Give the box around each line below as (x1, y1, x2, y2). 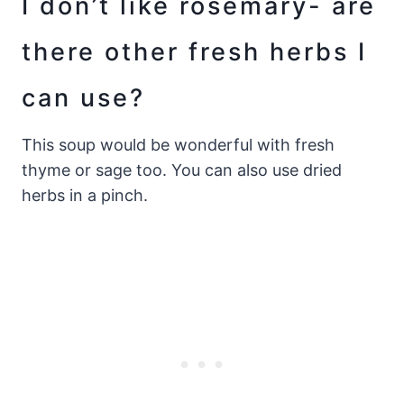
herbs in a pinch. (22, 186, 148, 206)
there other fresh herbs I (22, 36, 367, 67)
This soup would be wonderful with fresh (22, 135, 335, 155)
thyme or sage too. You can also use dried (22, 161, 342, 180)
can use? (22, 82, 145, 113)
